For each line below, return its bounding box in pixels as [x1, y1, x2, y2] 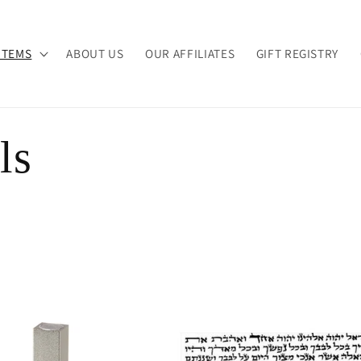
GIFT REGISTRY [255, 44, 339, 61]
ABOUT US [66, 44, 124, 61]
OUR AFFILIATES [144, 44, 235, 61]
